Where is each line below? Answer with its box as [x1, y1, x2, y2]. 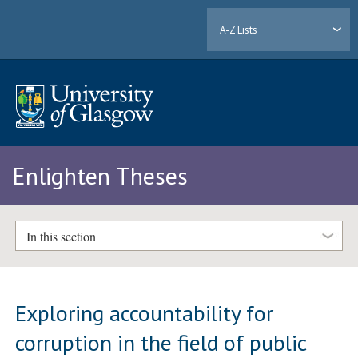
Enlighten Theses [12, 160, 188, 192]
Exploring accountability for [15, 297, 274, 328]
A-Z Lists [220, 22, 258, 37]
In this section [26, 227, 96, 245]
